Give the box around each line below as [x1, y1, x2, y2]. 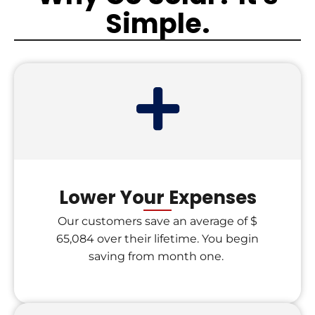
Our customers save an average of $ [58, 214, 257, 228]
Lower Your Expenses [58, 185, 257, 210]
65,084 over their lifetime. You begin [56, 232, 259, 245]
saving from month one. [89, 250, 226, 263]
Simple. [105, 5, 210, 42]
